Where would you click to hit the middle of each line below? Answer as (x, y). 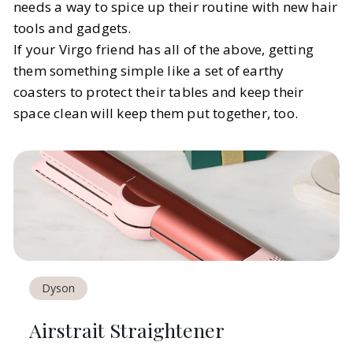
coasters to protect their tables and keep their (159, 92)
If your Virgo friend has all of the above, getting (164, 50)
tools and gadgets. (72, 28)
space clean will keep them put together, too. (156, 113)
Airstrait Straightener (127, 329)
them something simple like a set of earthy (149, 71)
